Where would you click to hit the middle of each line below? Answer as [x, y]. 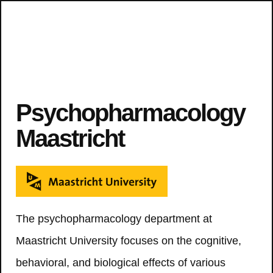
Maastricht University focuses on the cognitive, [129, 241]
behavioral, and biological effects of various [121, 263]
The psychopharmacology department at [114, 219]
